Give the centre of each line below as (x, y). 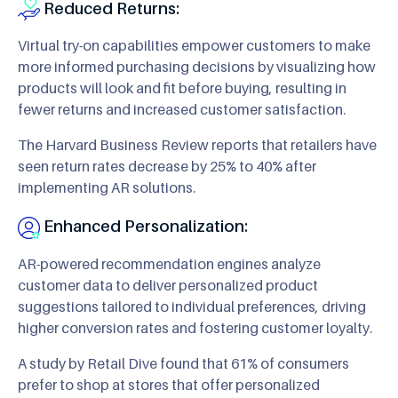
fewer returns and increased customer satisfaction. (182, 110)
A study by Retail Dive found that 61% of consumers (183, 364)
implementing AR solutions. (107, 188)
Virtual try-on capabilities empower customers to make (194, 46)
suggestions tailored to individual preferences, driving (192, 307)
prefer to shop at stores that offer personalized (169, 385)
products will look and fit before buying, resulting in (182, 88)
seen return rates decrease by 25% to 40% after (167, 167)
